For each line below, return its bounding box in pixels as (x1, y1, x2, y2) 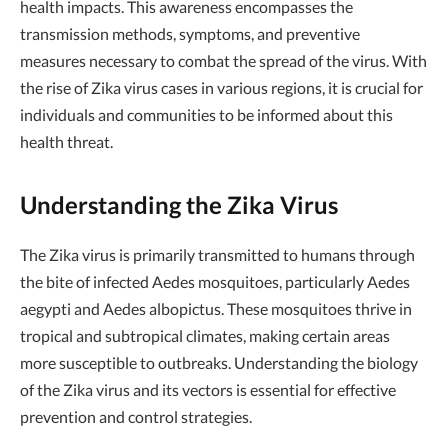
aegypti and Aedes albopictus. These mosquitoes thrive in (20, 299, 412, 319)
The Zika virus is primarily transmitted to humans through (20, 245, 415, 265)
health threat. (20, 132, 113, 151)
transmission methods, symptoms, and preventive (20, 24, 360, 43)
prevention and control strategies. (20, 407, 252, 427)
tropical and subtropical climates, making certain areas (20, 326, 390, 346)
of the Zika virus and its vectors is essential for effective (20, 380, 396, 400)
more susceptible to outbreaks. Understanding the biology (20, 353, 418, 373)
